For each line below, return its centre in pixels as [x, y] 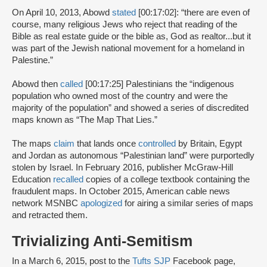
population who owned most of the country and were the [120, 96]
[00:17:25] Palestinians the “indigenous [160, 84]
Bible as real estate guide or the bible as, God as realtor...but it [131, 37]
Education [32, 180]
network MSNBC [46, 204]
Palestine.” [34, 60]
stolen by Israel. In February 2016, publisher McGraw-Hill [122, 168]
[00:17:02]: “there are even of [193, 13]
